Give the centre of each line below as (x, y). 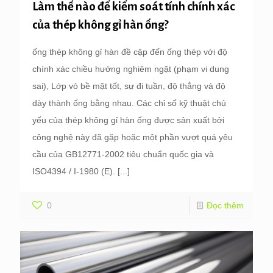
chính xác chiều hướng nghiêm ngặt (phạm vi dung (131, 69)
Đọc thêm (225, 205)
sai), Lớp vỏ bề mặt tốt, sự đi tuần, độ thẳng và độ (129, 86)
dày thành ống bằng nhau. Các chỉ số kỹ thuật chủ (129, 103)
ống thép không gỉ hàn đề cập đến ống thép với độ (130, 51)
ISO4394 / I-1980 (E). (74, 171)
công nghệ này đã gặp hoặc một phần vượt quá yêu (133, 137)
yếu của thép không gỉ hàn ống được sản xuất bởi (128, 120)
